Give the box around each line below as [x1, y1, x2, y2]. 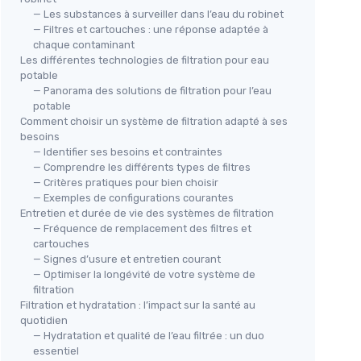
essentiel [33, 344, 79, 357]
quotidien [20, 313, 68, 326]
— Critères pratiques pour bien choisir [33, 176, 218, 189]
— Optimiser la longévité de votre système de [33, 268, 255, 280]
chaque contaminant [33, 38, 135, 51]
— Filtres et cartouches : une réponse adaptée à [33, 23, 268, 35]
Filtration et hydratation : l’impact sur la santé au [20, 298, 255, 311]
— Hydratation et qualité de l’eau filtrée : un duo [33, 329, 264, 342]
